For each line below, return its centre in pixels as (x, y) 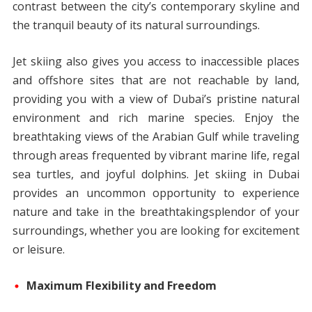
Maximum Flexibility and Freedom (121, 285)
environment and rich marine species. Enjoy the (156, 117)
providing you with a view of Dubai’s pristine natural (156, 99)
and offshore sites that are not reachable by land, (156, 80)
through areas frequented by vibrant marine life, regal (156, 155)
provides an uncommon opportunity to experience (156, 193)
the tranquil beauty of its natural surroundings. (136, 25)
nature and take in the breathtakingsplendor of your (156, 211)
